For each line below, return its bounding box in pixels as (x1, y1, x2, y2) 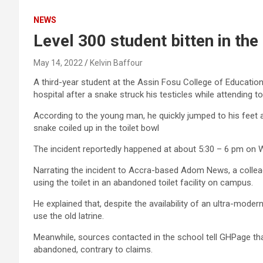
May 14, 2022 (33, 58, 83, 68)
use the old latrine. (33, 210, 104, 221)
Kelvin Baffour (90, 58, 143, 68)
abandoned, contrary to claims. (33, 244, 153, 255)
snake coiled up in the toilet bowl (33, 122, 159, 133)
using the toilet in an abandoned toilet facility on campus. (33, 177, 253, 188)
